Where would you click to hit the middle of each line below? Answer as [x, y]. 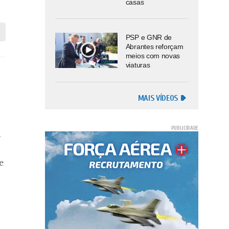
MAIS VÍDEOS [158, 98]
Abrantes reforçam [154, 47]
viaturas [138, 65]
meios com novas [153, 56]
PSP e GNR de [148, 38]
